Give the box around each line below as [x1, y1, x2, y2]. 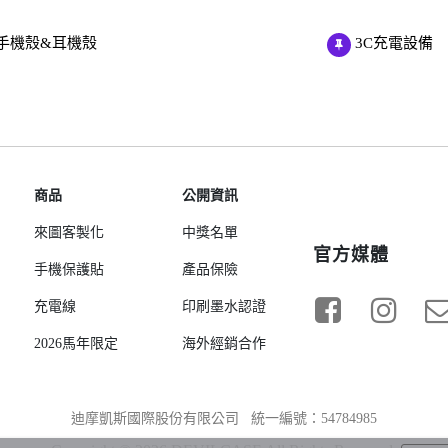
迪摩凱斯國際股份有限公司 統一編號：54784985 [71, 411, 377, 426]
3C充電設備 [351, 34, 434, 51]
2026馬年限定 [34, 336, 119, 351]
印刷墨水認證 [181, 299, 266, 314]
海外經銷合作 [181, 336, 266, 351]
